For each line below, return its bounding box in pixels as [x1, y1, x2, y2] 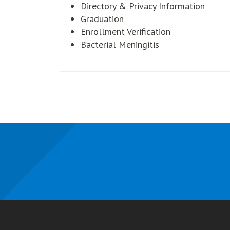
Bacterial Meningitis [81, 39, 159, 50]
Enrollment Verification [81, 26, 170, 37]
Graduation [81, 13, 124, 25]
